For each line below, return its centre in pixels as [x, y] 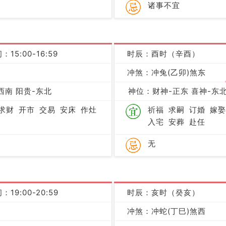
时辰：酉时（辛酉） [163, 54]
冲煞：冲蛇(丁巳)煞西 [166, 211]
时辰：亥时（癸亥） [163, 193]
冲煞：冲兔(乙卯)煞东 [166, 73]
